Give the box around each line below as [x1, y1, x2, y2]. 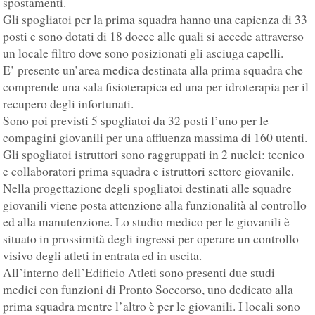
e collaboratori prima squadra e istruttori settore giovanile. [3, 162, 295, 179]
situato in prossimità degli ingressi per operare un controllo [3, 230, 300, 247]
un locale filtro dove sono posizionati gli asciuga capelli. [3, 44, 284, 61]
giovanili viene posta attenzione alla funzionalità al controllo [3, 196, 307, 213]
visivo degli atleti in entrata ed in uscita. [3, 247, 202, 264]
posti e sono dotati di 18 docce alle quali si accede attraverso [3, 27, 304, 44]
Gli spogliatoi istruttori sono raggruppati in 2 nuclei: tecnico [3, 146, 305, 162]
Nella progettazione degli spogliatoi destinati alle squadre [3, 179, 292, 196]
